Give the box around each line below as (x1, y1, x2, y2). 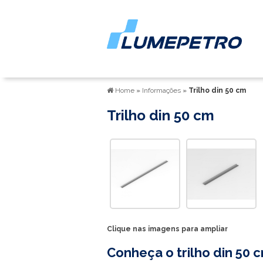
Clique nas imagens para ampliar (107, 225, 228, 233)
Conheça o (107, 245, 177, 260)
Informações (142, 86, 183, 95)
